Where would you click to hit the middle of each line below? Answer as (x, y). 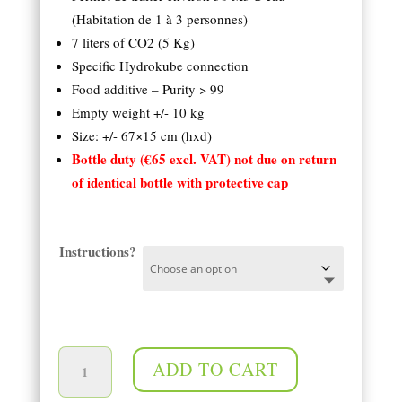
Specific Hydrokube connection (160, 66)
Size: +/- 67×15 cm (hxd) (141, 136)
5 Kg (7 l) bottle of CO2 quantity (80, 341)
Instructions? (97, 252)
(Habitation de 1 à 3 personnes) (159, 19)
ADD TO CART (215, 370)
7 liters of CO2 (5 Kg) (133, 43)
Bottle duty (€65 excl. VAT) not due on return (204, 159)
